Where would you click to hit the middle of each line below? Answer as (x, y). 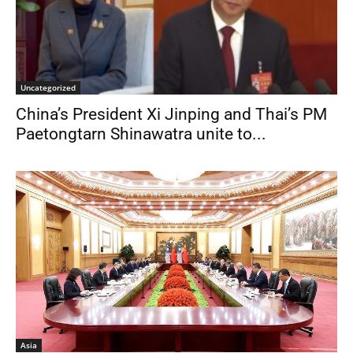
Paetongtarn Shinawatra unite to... (141, 134)
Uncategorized (48, 88)
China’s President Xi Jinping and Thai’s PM (171, 115)
